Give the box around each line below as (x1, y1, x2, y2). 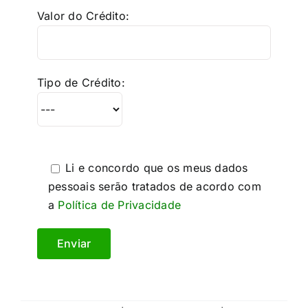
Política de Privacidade (58, 198, 181, 212)
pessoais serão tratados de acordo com (47, 179, 261, 193)
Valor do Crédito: (36, 9, 130, 23)
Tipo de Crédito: (36, 76, 125, 89)
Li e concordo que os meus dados (65, 161, 248, 175)
